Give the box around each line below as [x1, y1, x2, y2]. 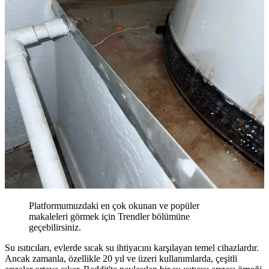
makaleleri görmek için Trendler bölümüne [29, 211, 190, 222]
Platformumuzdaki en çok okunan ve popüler [29, 201, 199, 211]
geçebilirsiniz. [29, 222, 81, 233]
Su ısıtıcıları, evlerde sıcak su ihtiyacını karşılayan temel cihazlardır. [5, 243, 259, 253]
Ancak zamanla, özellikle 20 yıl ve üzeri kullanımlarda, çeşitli [5, 253, 237, 264]
